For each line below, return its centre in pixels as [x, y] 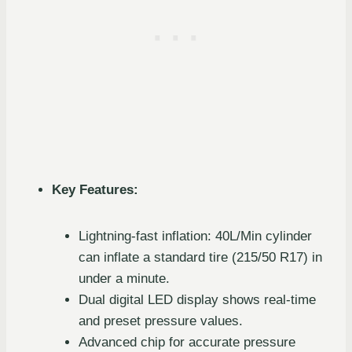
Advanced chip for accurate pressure [187, 343]
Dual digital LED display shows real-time [197, 300]
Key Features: [95, 190]
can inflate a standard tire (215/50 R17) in [200, 258]
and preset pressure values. [161, 321]
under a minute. [124, 279]
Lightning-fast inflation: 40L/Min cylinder [195, 236]
